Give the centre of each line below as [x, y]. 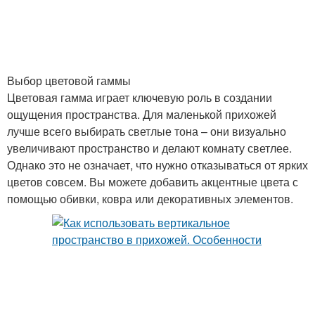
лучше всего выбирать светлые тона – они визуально [147, 131]
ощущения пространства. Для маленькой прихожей [142, 114]
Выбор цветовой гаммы [69, 81]
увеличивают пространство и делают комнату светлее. [149, 148]
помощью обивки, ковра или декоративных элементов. [150, 199]
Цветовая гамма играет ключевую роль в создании [140, 97]
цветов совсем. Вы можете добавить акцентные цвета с [153, 182]
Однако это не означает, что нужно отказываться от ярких [157, 165]
